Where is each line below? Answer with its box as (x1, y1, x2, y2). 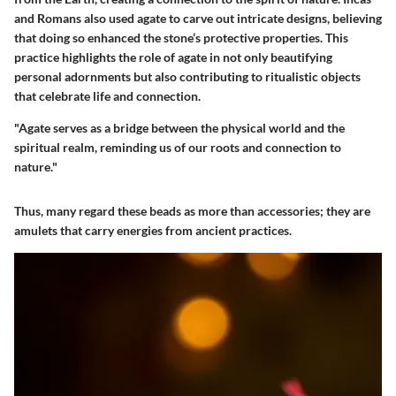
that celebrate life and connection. (14, 88, 201, 104)
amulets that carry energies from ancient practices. (14, 223, 292, 239)
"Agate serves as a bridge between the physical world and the (14, 120, 345, 136)
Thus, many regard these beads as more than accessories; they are (14, 203, 370, 219)
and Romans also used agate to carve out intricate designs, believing (14, 11, 382, 27)
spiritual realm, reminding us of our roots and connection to (14, 140, 341, 156)
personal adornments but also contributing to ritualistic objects (14, 69, 361, 85)
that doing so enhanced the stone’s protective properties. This (14, 30, 348, 46)
